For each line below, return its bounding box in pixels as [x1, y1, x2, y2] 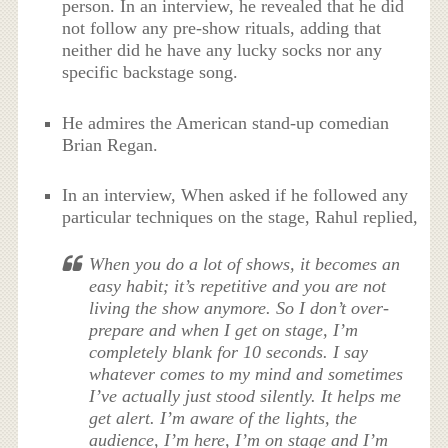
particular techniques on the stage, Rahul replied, [62, 206, 419, 227]
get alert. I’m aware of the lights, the [89, 407, 358, 428]
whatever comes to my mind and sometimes [89, 363, 404, 384]
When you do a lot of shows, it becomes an [89, 253, 401, 274]
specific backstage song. [62, 62, 239, 83]
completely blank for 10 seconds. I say [89, 341, 369, 362]
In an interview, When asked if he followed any [62, 184, 409, 205]
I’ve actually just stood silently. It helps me [89, 385, 402, 406]
